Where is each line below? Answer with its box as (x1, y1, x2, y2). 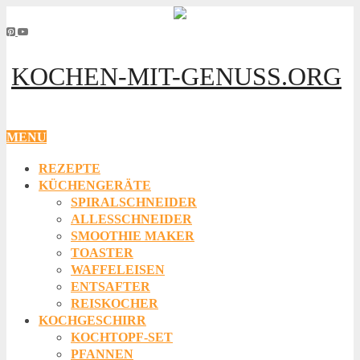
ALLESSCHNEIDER (71, 211, 192, 226)
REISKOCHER (71, 296, 158, 310)
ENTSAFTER (71, 279, 150, 293)
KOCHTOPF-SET (71, 329, 173, 344)
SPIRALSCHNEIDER (71, 194, 197, 209)
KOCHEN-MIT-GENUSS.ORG (11, 61, 342, 91)
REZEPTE (39, 161, 100, 175)
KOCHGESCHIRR (39, 313, 146, 327)
